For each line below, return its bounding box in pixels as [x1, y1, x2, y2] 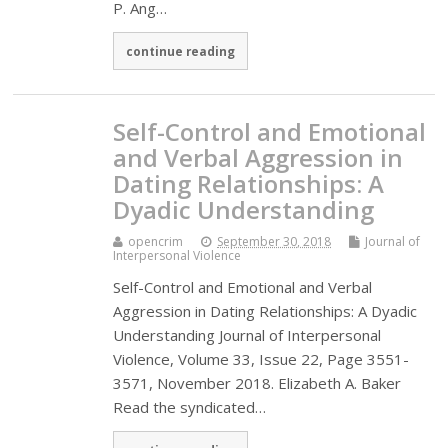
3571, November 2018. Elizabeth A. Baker [113, 372, 402, 393]
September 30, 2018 [217, 232, 332, 250]
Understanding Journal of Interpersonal [113, 324, 382, 345]
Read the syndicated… [113, 396, 267, 417]
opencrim [128, 232, 184, 250]
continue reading [126, 43, 236, 60]
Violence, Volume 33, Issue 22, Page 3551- [113, 348, 410, 369]
